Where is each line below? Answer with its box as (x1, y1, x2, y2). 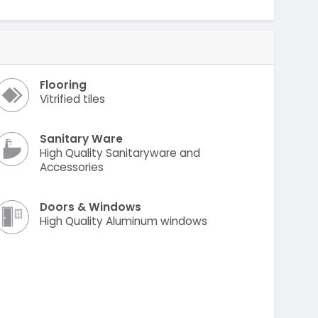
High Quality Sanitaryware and (40, 145, 201, 160)
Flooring (40, 77, 87, 93)
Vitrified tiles (40, 92, 106, 107)
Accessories (40, 159, 104, 175)
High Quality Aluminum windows (40, 213, 208, 229)
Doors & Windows (40, 199, 142, 214)
